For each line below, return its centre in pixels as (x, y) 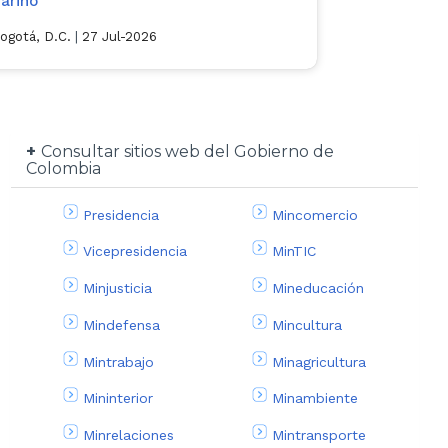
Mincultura (306, 324)
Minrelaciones (129, 435)
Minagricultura (318, 361)
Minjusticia (118, 288)
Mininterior (118, 398)
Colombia (64, 168)
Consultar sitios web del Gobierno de (188, 151)
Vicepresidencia (135, 251)
